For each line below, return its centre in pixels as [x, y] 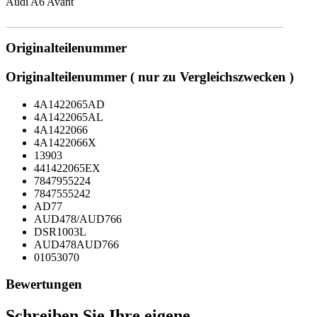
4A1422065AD [69, 104]
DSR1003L [60, 231]
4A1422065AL [69, 117]
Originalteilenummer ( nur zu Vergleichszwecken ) [150, 77]
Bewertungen [44, 284]
